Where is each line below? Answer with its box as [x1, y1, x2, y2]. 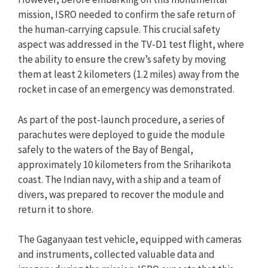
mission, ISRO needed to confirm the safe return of [18, 8, 236, 21]
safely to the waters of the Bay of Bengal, [18, 142, 193, 156]
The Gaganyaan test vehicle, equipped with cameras [18, 233, 242, 246]
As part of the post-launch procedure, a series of [18, 112, 225, 126]
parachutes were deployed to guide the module [18, 127, 225, 141]
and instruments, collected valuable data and [18, 248, 215, 261]
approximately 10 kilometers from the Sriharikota [18, 157, 231, 171]
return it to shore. [18, 202, 93, 216]
